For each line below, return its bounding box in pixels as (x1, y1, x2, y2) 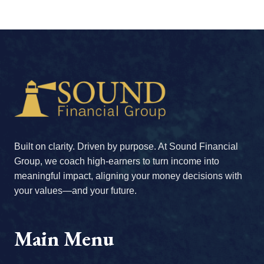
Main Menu (14, 225, 114, 252)
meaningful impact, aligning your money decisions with (14, 171, 242, 181)
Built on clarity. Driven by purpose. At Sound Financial (14, 141, 238, 152)
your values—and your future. (14, 186, 137, 196)
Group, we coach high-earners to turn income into (14, 156, 219, 167)
